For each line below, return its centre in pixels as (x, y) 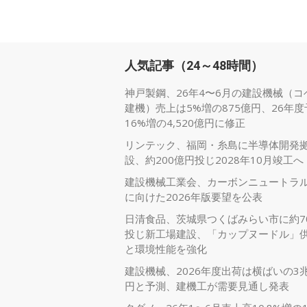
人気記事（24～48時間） (194, 65)
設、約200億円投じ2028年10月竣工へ (214, 160)
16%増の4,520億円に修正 (185, 123)
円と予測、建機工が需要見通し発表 (207, 286)
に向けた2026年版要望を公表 (194, 197)
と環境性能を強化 (166, 249)
